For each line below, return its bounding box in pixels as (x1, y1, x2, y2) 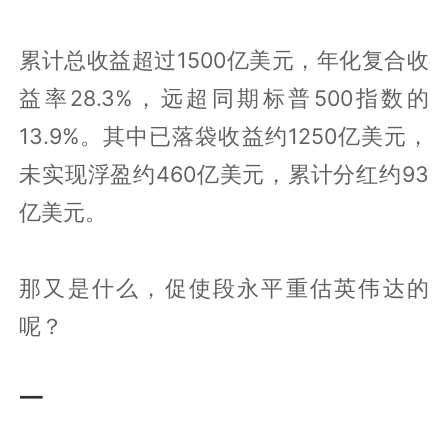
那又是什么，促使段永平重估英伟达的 (19, 274, 429, 301)
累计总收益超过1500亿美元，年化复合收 (19, 46, 429, 73)
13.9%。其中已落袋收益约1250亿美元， (19, 122, 429, 149)
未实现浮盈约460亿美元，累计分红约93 (19, 160, 429, 187)
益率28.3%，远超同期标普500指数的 (19, 84, 429, 111)
